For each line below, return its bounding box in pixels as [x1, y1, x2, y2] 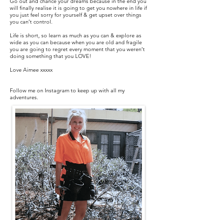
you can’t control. [10, 18, 53, 25]
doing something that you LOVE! [10, 53, 91, 59]
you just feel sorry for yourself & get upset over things [10, 11, 141, 18]
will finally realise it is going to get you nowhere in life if [10, 4, 147, 11]
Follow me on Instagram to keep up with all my [10, 87, 125, 94]
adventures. [10, 94, 38, 101]
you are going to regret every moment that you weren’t [10, 46, 145, 53]
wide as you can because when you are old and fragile [10, 39, 142, 46]
